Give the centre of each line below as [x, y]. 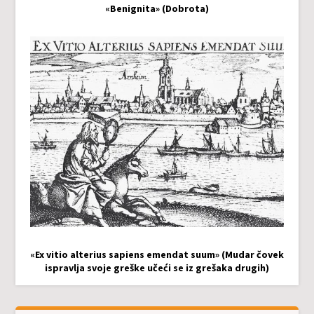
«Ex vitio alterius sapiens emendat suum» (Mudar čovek [157, 255]
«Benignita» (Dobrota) [157, 9]
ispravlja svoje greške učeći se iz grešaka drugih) [157, 268]
